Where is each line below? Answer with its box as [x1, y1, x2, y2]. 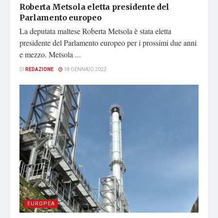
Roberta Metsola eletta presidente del [19, 2, 170, 12]
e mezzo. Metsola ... [19, 49, 81, 60]
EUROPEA [27, 200, 55, 208]
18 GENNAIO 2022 [63, 66, 107, 73]
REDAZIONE [25, 66, 54, 73]
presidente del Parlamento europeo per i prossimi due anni [19, 37, 197, 48]
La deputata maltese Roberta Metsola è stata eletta [19, 26, 171, 36]
